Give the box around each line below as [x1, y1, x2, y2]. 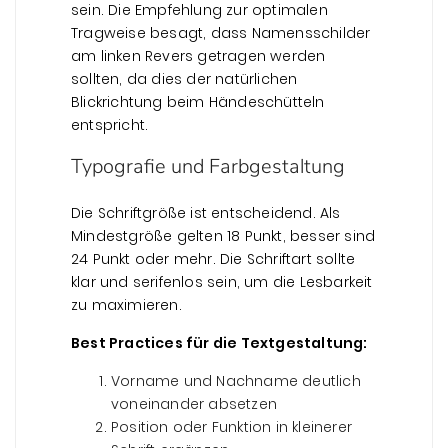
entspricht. [71, 114, 149, 135]
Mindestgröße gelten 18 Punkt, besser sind [71, 225, 376, 246]
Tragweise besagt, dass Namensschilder [71, 22, 371, 43]
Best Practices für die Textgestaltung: [71, 332, 368, 353]
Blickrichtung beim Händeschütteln [71, 91, 325, 112]
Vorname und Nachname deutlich [111, 370, 361, 391]
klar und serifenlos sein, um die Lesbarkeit [71, 271, 373, 292]
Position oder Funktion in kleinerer [111, 416, 352, 437]
